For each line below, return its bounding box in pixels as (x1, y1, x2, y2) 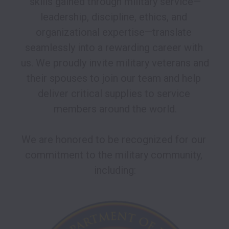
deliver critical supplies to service (37, 87, 190, 100)
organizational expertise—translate (36, 26, 192, 39)
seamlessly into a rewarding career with (25, 41, 203, 54)
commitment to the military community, (25, 149, 202, 162)
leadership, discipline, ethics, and (40, 11, 187, 24)
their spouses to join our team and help (27, 72, 201, 85)
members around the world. (53, 103, 177, 116)
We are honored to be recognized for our (21, 133, 206, 146)
